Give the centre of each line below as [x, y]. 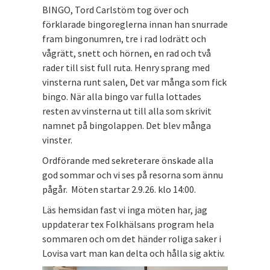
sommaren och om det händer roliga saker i [132, 238]
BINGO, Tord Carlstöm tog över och [115, 9]
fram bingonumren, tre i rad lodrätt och [124, 38]
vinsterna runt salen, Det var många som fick [134, 82]
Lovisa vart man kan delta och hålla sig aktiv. [133, 253]
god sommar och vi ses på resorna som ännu [133, 174]
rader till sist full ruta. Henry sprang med [126, 67]
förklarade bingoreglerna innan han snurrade [135, 24]
